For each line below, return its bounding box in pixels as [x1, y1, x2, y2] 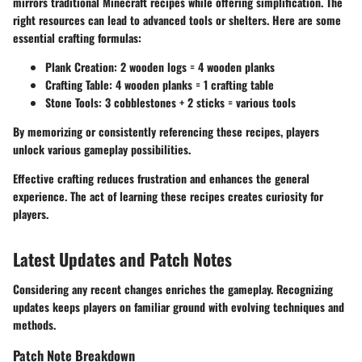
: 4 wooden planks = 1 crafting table [109, 75, 274, 93]
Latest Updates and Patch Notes [13, 246, 232, 271]
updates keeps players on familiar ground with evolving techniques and [13, 298, 344, 316]
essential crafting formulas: [13, 28, 141, 46]
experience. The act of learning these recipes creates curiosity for [13, 187, 323, 204]
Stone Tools [45, 93, 99, 111]
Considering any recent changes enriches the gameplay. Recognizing [13, 280, 333, 298]
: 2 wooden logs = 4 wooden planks [114, 57, 275, 75]
